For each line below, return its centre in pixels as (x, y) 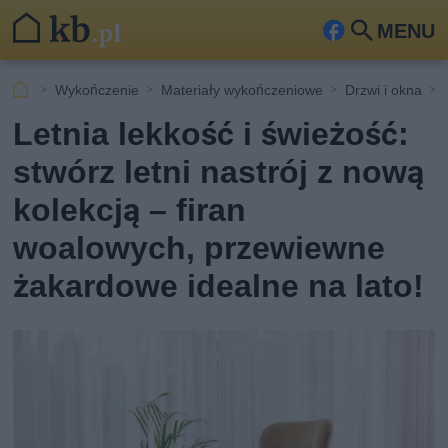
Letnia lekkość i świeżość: (211, 134)
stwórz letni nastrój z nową (219, 172)
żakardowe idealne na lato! (219, 286)
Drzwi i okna (384, 89)
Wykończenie (97, 89)
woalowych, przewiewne (199, 248)
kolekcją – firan (130, 210)
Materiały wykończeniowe (242, 89)
